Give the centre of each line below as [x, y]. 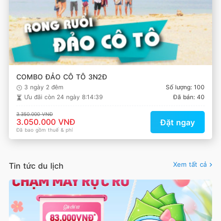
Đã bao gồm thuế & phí [44, 130]
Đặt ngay [178, 122]
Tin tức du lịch [36, 166]
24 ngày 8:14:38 [80, 97]
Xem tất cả [190, 164]
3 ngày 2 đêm [44, 87]
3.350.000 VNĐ [35, 114]
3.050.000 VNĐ [46, 122]
